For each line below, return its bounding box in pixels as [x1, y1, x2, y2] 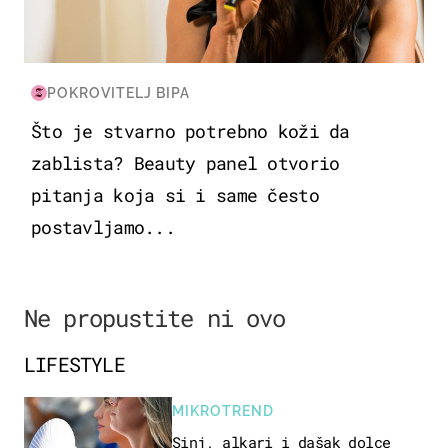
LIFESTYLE [24, 350, 125, 377]
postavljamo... [31, 214, 175, 239]
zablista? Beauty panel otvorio [31, 150, 340, 175]
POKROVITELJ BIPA [47, 84, 190, 101]
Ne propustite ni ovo [24, 301, 285, 334]
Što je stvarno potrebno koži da [31, 118, 350, 143]
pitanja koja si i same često [31, 182, 319, 207]
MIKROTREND [172, 402, 274, 419]
